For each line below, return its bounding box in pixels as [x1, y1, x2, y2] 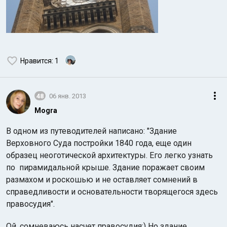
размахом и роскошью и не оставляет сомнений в [6, 175, 198, 184]
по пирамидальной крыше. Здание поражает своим [6, 163, 205, 172]
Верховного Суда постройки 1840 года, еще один [6, 138, 192, 148]
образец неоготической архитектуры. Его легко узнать [6, 150, 213, 160]
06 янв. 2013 [49, 92, 86, 100]
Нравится [20, 57, 52, 65]
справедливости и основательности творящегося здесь [6, 187, 218, 197]
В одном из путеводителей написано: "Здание [6, 126, 177, 136]
